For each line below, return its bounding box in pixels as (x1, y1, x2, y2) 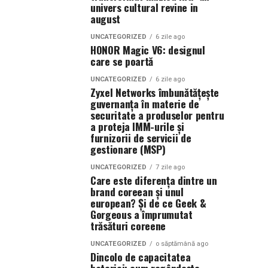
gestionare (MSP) (90, 141, 166, 157)
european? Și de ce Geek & (90, 195, 206, 211)
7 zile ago (156, 163, 185, 171)
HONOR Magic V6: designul (90, 42, 205, 57)
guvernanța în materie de (90, 96, 199, 111)
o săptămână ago (156, 240, 208, 248)
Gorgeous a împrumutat (90, 206, 193, 222)
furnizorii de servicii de (90, 130, 191, 145)
